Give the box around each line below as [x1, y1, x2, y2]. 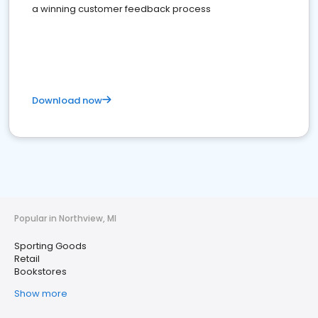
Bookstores [14, 265, 67, 278]
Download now [32, 94, 102, 107]
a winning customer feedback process [32, 2, 211, 16]
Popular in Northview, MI [14, 212, 116, 224]
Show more [14, 287, 67, 300]
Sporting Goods [14, 239, 87, 253]
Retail [14, 252, 40, 265]
